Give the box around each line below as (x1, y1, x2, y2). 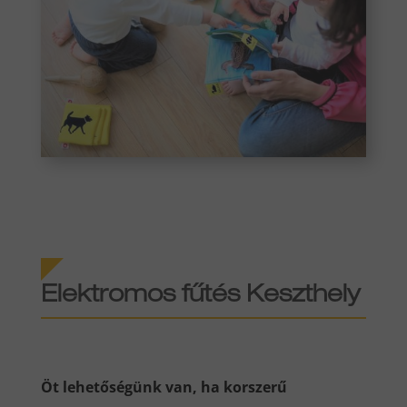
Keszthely (245, 283, 360, 308)
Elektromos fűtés (40, 283, 246, 308)
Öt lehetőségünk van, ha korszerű (40, 376, 287, 397)
